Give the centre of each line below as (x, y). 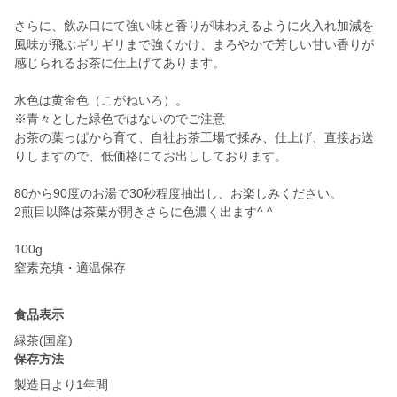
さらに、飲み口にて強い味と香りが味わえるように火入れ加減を (194, 26)
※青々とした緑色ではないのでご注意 (120, 119)
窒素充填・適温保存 (70, 268)
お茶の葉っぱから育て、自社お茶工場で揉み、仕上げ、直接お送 (194, 138)
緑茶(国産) (43, 341)
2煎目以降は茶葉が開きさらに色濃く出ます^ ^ (144, 212)
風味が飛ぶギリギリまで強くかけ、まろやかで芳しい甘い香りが (194, 45)
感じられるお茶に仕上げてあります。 (120, 63)
